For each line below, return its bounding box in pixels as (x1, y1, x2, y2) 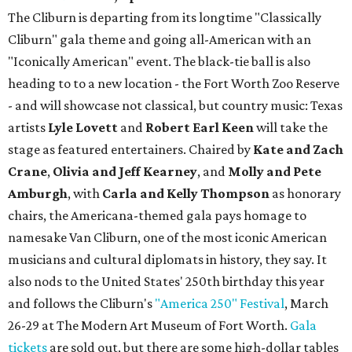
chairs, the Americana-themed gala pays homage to (8, 207, 306, 224)
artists (8, 119, 48, 136)
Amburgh (8, 185, 68, 202)
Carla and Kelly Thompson (102, 185, 269, 202)
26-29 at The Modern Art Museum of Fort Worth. (8, 317, 290, 334)
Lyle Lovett (48, 119, 118, 136)
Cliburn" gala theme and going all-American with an (8, 31, 311, 48)
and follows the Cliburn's (8, 295, 155, 312)
